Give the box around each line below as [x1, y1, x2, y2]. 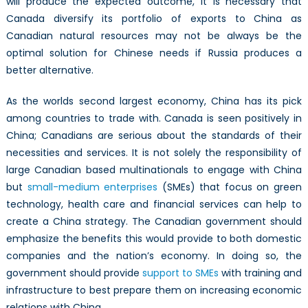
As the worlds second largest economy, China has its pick [5, 94, 302, 109]
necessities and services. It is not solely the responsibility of [5, 146, 302, 160]
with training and [219, 266, 302, 280]
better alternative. [5, 63, 93, 78]
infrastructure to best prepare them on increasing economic [5, 283, 302, 298]
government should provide [5, 266, 142, 280]
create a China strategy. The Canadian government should [5, 214, 302, 229]
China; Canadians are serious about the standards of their [5, 129, 302, 143]
